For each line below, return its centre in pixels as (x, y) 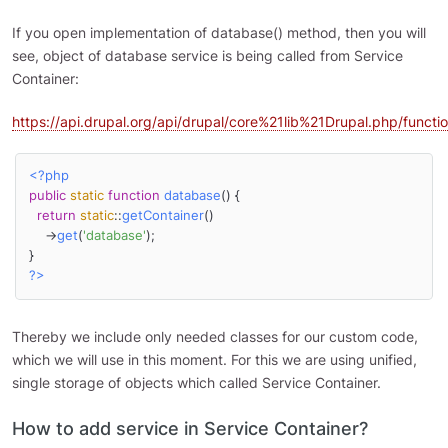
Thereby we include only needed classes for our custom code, (215, 337)
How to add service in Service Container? (190, 429)
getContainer (162, 216)
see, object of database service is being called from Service (207, 55)
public (47, 196)
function (133, 196)
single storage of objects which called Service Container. (196, 383)
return (56, 216)
